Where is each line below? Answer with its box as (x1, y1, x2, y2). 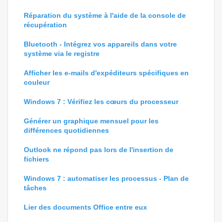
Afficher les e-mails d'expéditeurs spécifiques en (24, 69, 189, 77)
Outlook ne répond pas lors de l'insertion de (24, 146, 173, 154)
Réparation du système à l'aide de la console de (24, 11, 186, 19)
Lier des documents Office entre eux (24, 203, 147, 211)
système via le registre (24, 50, 100, 57)
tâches (24, 184, 47, 192)
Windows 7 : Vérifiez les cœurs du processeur (24, 98, 178, 106)
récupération (24, 21, 67, 29)
